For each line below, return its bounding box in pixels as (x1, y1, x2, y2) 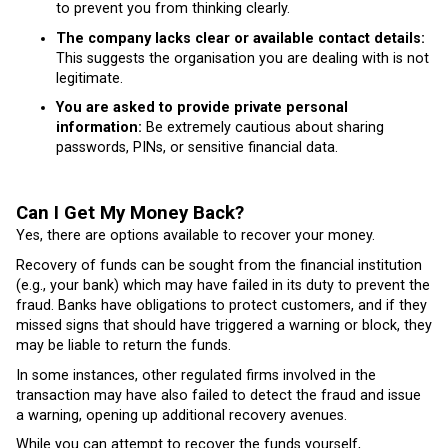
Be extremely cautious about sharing (142, 119, 384, 137)
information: (56, 119, 142, 137)
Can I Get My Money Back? (16, 202, 244, 225)
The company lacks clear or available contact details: (56, 29, 425, 47)
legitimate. (56, 69, 123, 87)
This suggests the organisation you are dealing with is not (56, 49, 429, 67)
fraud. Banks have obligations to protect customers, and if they (16, 297, 427, 314)
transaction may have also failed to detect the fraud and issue (16, 386, 421, 404)
